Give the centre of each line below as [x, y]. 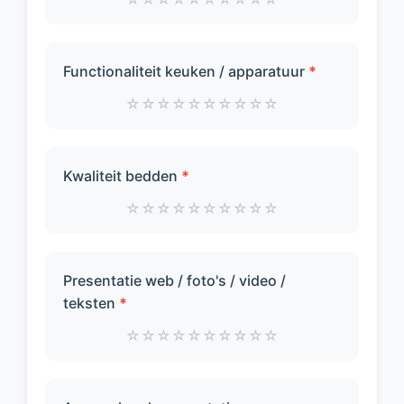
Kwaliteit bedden [122, 176]
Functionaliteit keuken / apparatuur [186, 71]
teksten [91, 303]
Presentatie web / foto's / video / [174, 280]
